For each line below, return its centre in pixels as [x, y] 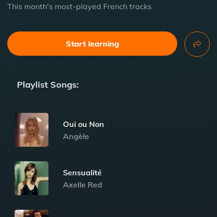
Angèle [76, 136]
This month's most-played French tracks [79, 6]
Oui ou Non [84, 124]
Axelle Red [83, 184]
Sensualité [82, 172]
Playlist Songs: [48, 85]
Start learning [92, 44]
